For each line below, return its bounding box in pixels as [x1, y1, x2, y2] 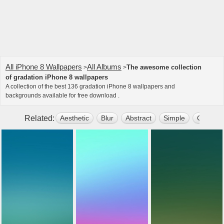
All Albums [87, 62, 121, 71]
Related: [24, 114, 54, 122]
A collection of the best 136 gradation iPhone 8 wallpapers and [5, 83, 175, 90]
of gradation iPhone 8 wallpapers [5, 73, 108, 81]
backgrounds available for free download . [5, 92, 119, 99]
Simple [163, 114, 185, 122]
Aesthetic [60, 114, 89, 122]
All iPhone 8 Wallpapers [5, 62, 82, 71]
